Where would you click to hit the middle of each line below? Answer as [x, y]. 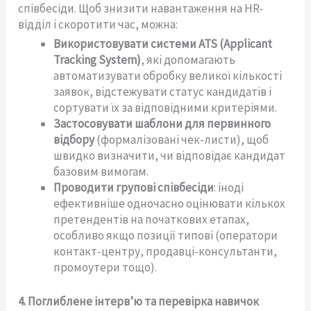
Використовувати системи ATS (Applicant [163, 44]
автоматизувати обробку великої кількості [168, 76]
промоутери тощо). [106, 268]
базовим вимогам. [101, 172]
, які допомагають [188, 60]
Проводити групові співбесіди [134, 188]
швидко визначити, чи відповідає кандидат [170, 156]
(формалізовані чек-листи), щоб [182, 140]
